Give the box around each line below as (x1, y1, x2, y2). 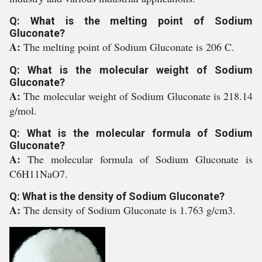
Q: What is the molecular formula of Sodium (9, 127, 253, 139)
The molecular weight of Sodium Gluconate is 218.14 (23, 89, 253, 103)
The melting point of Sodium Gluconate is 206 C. (23, 40, 235, 54)
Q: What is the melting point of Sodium (9, 15, 253, 27)
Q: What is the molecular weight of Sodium (9, 64, 253, 76)
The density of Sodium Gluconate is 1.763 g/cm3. (23, 203, 236, 217)
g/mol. (9, 104, 37, 118)
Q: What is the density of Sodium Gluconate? (9, 190, 225, 202)
